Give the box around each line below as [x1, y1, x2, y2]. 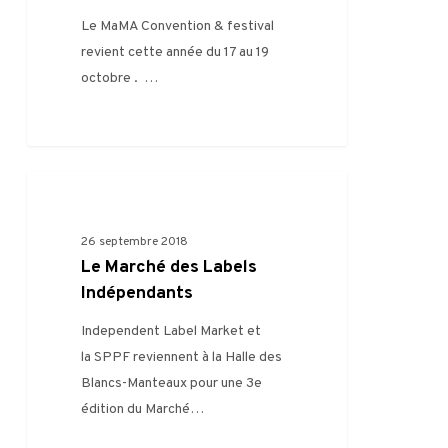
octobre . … [81, 69, 159, 87]
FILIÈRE [58, 195, 103, 212]
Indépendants [81, 281, 194, 305]
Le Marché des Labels [81, 255, 258, 279]
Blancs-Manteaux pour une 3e [81, 374, 263, 392]
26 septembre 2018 [81, 233, 189, 250]
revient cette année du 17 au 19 [81, 43, 270, 61]
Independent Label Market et [81, 322, 262, 340]
